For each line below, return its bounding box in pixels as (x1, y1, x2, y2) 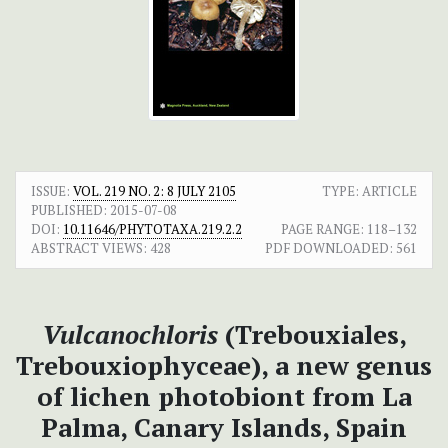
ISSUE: (31, 182, 73, 201)
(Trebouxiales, (217, 317, 407, 352)
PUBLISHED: (31, 201, 107, 220)
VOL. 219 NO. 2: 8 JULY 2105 (73, 182, 236, 201)
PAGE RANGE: (281, 220, 364, 239)
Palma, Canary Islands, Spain (41, 410, 407, 445)
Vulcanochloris (41, 317, 218, 352)
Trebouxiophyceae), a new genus (16, 348, 432, 383)
